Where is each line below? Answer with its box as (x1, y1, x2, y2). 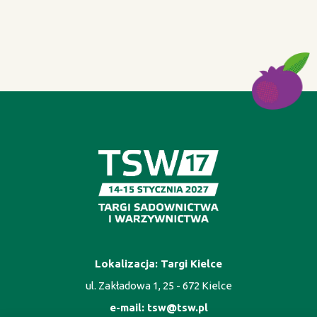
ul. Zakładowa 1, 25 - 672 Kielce (85, 279, 232, 292)
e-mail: (109, 301, 147, 313)
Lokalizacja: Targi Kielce (95, 258, 222, 270)
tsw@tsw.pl (146, 301, 208, 313)
